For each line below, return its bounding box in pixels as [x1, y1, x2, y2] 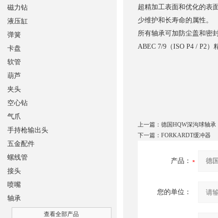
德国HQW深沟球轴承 [161, 121, 216, 128]
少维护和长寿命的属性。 [137, 17, 213, 24]
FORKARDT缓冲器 [161, 132, 211, 139]
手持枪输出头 [7, 127, 48, 134]
